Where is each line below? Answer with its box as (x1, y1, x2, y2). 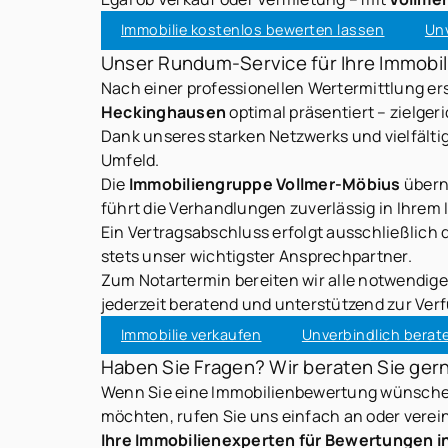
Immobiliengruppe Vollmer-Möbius (128, 172, 401, 195)
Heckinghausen (100, 100, 227, 123)
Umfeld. (100, 148, 160, 171)
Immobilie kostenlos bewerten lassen (120, 20, 385, 40)
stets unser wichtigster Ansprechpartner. (100, 244, 412, 267)
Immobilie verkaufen (120, 324, 262, 344)
